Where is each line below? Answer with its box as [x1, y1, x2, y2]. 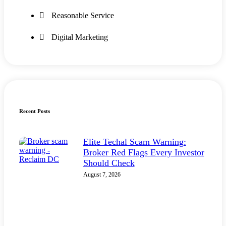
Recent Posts [19, 107, 50, 114]
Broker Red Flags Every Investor [83, 147, 204, 157]
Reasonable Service [51, 11, 114, 20]
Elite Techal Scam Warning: [83, 136, 186, 147]
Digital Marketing [51, 32, 108, 41]
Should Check [83, 157, 135, 168]
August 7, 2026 [83, 171, 121, 178]
